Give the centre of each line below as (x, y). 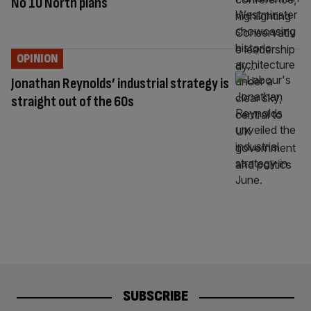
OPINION (37, 58)
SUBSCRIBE (155, 296)
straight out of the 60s (73, 101)
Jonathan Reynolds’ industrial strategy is (120, 83)
